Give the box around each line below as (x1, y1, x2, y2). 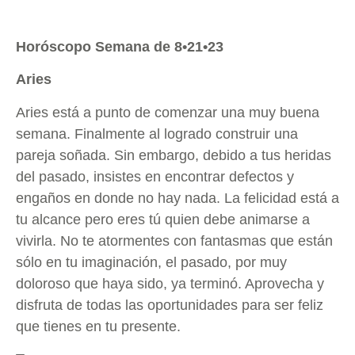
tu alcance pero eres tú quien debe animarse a (16, 211, 310, 227)
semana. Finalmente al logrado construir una (16, 125, 298, 142)
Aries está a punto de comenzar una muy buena (16, 104, 319, 120)
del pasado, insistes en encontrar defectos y (16, 168, 294, 185)
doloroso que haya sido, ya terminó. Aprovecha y (16, 275, 324, 292)
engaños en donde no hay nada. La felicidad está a (16, 189, 339, 206)
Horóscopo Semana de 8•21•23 (16, 39, 223, 55)
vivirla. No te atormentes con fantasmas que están (16, 232, 333, 249)
